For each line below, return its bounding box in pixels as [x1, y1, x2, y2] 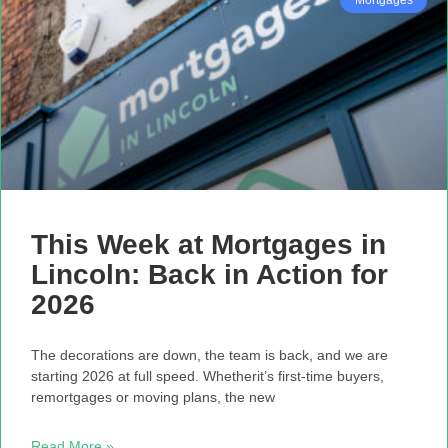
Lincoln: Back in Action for [31, 258, 388, 290]
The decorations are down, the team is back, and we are [31, 346, 388, 363]
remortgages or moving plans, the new [31, 388, 275, 405]
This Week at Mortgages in [31, 228, 386, 260]
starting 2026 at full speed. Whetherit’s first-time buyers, [31, 367, 384, 384]
